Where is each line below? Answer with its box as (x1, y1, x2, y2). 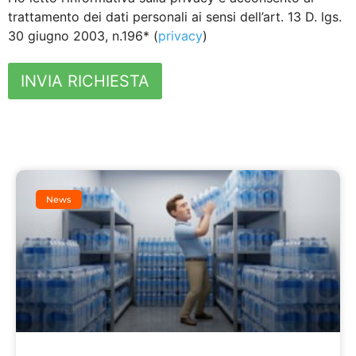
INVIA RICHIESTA (21, 72, 149, 91)
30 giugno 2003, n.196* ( (8, 28, 158, 44)
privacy (158, 28, 203, 44)
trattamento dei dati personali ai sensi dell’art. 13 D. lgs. (8, 9, 342, 25)
